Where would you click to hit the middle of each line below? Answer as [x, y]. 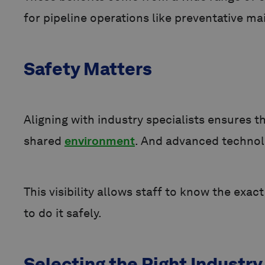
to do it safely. [63, 213]
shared [44, 141]
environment [100, 141]
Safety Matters [88, 69]
